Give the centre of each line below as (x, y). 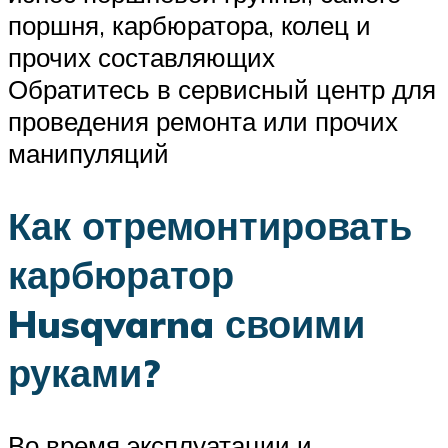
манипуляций (88, 152)
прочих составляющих (141, 56)
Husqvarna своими (186, 323)
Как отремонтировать (210, 225)
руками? (84, 372)
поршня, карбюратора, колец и (189, 24)
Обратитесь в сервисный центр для (222, 88)
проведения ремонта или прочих (203, 120)
